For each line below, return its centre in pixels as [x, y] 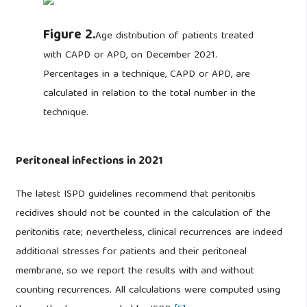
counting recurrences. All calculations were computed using [148, 290]
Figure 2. [69, 36]
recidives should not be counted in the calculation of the [143, 213]
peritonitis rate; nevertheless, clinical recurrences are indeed [149, 233]
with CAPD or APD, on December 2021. [130, 56]
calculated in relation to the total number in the [149, 94]
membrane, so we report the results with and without [135, 271]
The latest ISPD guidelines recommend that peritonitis [135, 194]
